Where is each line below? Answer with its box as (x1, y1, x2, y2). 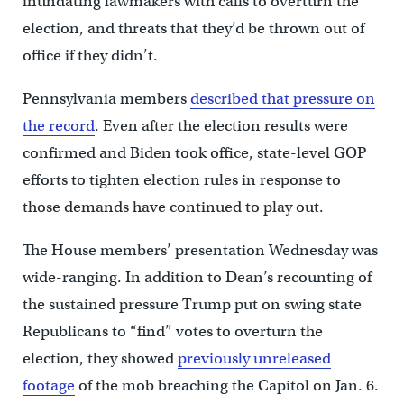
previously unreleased (177, 348, 331, 368)
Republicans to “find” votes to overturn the (22, 321, 323, 341)
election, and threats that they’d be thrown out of (22, 18, 364, 38)
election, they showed (22, 348, 178, 368)
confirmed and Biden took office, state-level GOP (22, 142, 366, 162)
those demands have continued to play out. (22, 197, 324, 216)
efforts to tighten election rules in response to (22, 170, 341, 189)
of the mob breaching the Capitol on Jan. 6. (74, 375, 379, 395)
